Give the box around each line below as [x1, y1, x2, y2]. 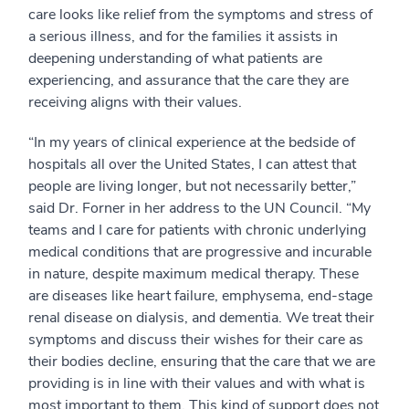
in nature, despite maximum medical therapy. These [28, 264, 359, 285]
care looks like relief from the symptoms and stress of [28, 5, 372, 26]
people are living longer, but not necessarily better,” [28, 176, 356, 197]
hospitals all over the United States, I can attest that [28, 154, 356, 175]
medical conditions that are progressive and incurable [28, 242, 372, 263]
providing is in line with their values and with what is [28, 373, 365, 394]
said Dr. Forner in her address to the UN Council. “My [28, 198, 371, 219]
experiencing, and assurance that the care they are [28, 70, 349, 91]
